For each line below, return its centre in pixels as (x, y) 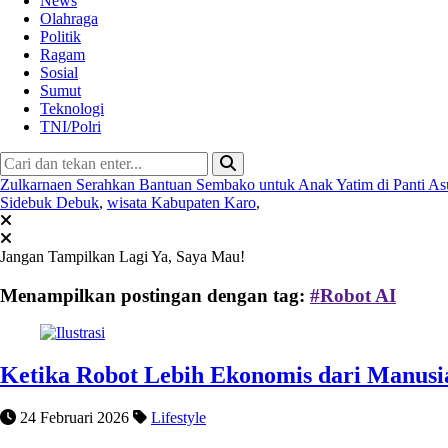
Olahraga (69, 18)
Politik (60, 36)
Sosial (59, 72)
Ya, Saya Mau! (198, 256)
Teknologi (72, 108)
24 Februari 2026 (72, 418)
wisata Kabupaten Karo (181, 202)
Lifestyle (178, 418)
